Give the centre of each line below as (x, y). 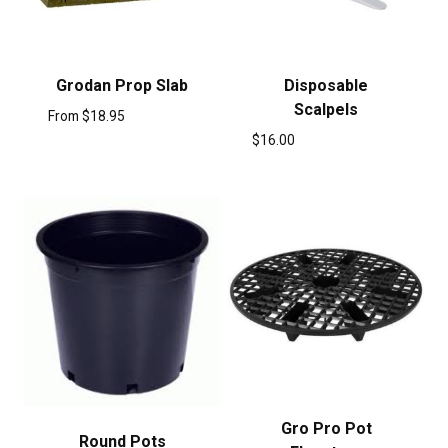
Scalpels (326, 110)
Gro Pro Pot (326, 428)
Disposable (326, 86)
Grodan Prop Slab (122, 86)
